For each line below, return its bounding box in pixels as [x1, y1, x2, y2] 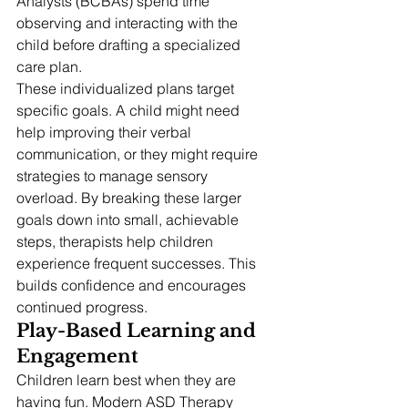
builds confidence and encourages [16, 276, 250, 295]
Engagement [16, 345, 138, 368]
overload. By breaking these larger [16, 189, 245, 208]
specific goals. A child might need [16, 101, 243, 120]
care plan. [16, 57, 82, 76]
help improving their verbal [16, 123, 195, 142]
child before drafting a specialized [16, 36, 244, 55]
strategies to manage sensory [16, 167, 211, 186]
